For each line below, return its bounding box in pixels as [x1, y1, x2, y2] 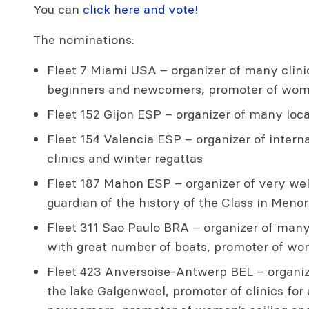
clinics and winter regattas [47, 150, 203, 167]
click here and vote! [83, 1, 198, 18]
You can [33, 1, 83, 18]
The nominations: [33, 32, 134, 48]
